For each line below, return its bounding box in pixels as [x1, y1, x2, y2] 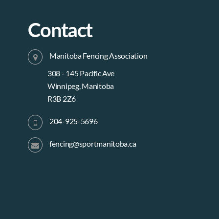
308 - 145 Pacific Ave [47, 68, 115, 78]
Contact [27, 18, 92, 42]
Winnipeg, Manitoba [47, 81, 114, 90]
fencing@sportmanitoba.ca [49, 139, 136, 148]
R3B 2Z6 [47, 94, 76, 103]
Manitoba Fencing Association [49, 51, 148, 60]
